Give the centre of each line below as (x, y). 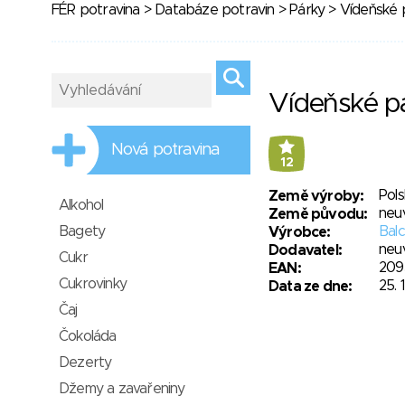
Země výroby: (316, 196)
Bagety (82, 231)
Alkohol (81, 205)
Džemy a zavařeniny (122, 389)
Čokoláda (88, 336)
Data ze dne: (311, 287)
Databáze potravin (215, 10)
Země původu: (318, 214)
